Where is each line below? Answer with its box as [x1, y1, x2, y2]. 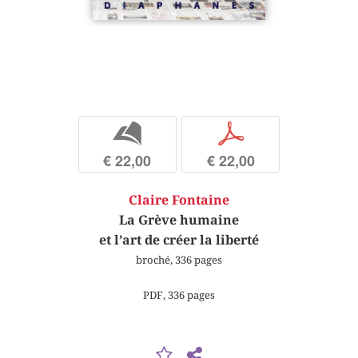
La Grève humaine [119, 213, 239, 229]
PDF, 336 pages [143, 288, 215, 301]
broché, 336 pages [136, 253, 222, 267]
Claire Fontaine [129, 193, 229, 209]
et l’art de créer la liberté [99, 233, 259, 249]
